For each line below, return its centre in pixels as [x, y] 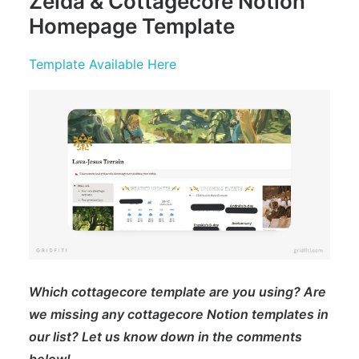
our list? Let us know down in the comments [165, 336]
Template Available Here [103, 64]
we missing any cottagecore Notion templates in [179, 314]
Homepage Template [132, 26]
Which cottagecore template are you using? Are [177, 291]
